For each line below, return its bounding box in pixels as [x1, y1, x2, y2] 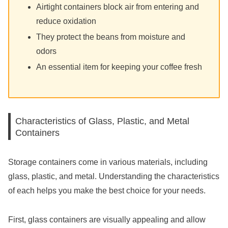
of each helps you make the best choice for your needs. [8, 186, 206, 195]
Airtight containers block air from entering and [36, 3, 199, 12]
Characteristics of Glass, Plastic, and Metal [15, 115, 190, 126]
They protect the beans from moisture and [36, 33, 186, 42]
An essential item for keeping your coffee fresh [36, 63, 203, 72]
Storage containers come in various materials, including [8, 158, 208, 167]
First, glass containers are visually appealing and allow [8, 215, 206, 224]
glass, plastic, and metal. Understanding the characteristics [8, 172, 219, 181]
